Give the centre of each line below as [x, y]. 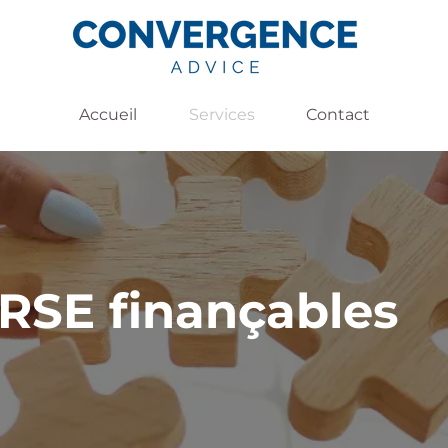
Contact [337, 114]
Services [221, 114]
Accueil [108, 114]
